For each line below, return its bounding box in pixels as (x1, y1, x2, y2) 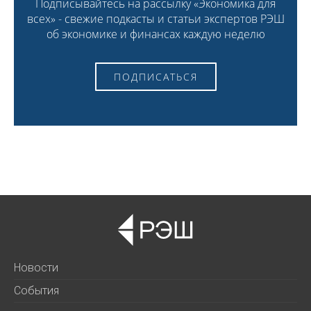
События (14, 284, 59, 298)
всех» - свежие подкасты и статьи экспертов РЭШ (26, 11, 285, 27)
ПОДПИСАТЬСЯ (113, 70, 198, 84)
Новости (14, 261, 58, 275)
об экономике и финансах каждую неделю (46, 26, 265, 42)
